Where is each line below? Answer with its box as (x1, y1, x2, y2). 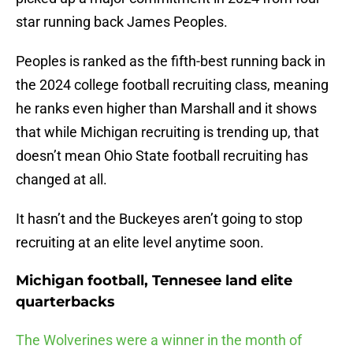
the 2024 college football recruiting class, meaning (16, 76, 329, 94)
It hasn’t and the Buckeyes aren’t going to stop (16, 210, 303, 228)
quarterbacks (16, 293, 115, 311)
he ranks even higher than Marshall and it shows (16, 100, 317, 117)
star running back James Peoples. (16, 13, 228, 31)
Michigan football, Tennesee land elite (16, 272, 292, 290)
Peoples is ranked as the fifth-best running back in (16, 53, 325, 70)
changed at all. (16, 171, 107, 188)
